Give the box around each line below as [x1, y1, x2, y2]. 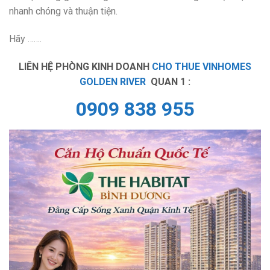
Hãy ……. [9, 33, 42, 45]
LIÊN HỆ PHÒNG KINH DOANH [19, 60, 152, 72]
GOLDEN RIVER [80, 75, 146, 87]
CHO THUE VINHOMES [152, 60, 251, 72]
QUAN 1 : [146, 75, 190, 87]
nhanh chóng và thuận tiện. [9, 5, 118, 17]
